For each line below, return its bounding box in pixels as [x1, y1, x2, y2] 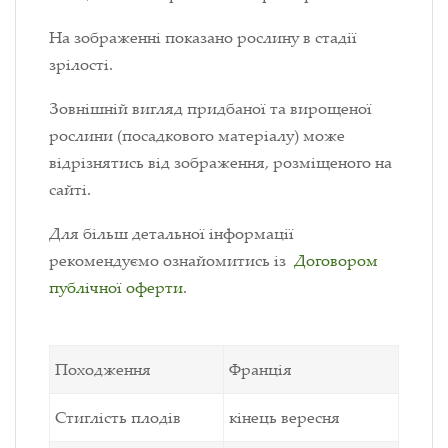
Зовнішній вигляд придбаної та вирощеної [49, 97, 372, 120]
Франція [229, 358, 292, 381]
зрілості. [49, 53, 113, 76]
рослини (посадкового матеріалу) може [49, 124, 345, 147]
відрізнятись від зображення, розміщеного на [49, 151, 392, 174]
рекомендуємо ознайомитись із [49, 249, 294, 272]
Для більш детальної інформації [49, 222, 294, 245]
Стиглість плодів [55, 406, 181, 429]
